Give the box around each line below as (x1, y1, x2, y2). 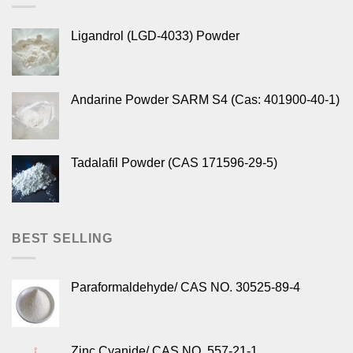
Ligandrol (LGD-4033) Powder (71, 29, 240, 43)
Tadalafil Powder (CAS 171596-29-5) (71, 156, 277, 170)
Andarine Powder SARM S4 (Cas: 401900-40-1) (71, 93, 340, 107)
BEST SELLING (12, 232, 113, 246)
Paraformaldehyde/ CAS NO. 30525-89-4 (71, 280, 300, 294)
